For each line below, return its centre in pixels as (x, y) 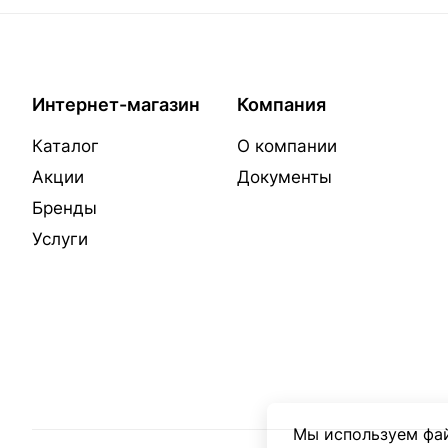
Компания (281, 104)
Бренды (64, 208)
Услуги (60, 239)
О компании (286, 146)
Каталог (65, 146)
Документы (284, 177)
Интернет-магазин (116, 104)
